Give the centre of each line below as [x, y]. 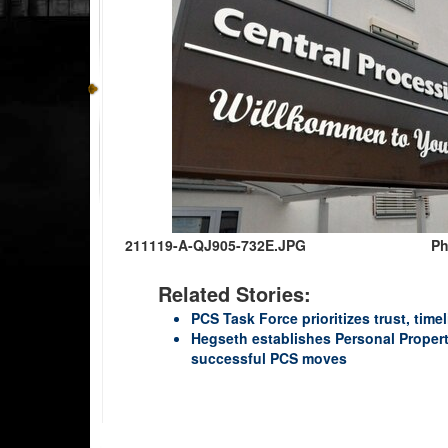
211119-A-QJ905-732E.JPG [215, 244]
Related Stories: [234, 293]
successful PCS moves [269, 357]
